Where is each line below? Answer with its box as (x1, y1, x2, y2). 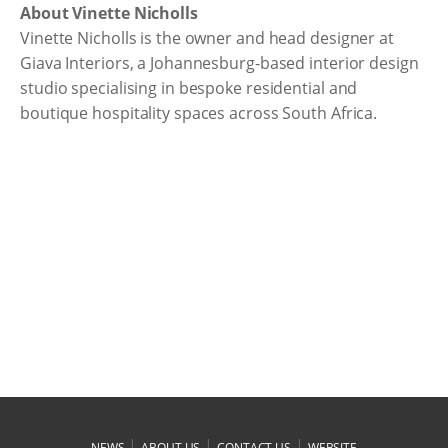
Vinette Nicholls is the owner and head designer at (20, 27, 394, 49)
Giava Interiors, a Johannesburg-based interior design (20, 52, 419, 74)
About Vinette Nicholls (20, 2, 198, 24)
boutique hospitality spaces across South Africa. (20, 102, 378, 124)
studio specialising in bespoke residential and (20, 77, 358, 99)
